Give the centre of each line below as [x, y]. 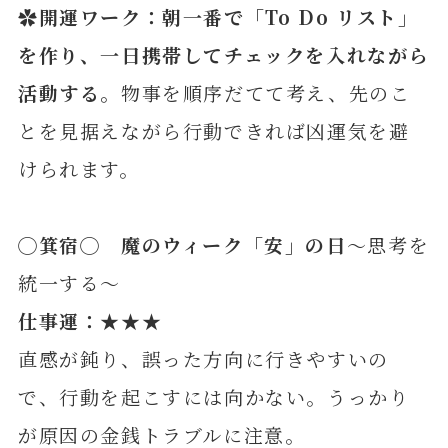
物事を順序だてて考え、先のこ [265, 93]
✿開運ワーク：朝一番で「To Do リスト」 [218, 17]
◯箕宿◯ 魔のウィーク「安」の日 [182, 245]
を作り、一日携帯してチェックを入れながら [223, 55]
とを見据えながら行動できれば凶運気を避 [213, 131]
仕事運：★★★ [90, 321]
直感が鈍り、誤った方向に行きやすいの [203, 359]
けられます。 [78, 169]
